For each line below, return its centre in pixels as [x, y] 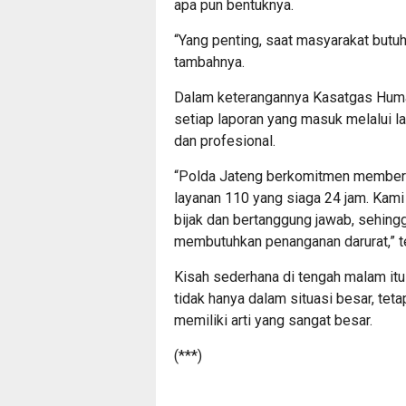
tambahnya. [209, 62]
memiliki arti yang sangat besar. [273, 320]
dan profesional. [225, 140]
